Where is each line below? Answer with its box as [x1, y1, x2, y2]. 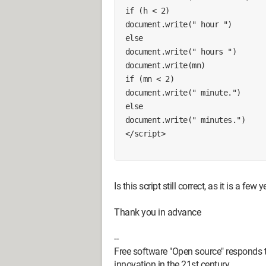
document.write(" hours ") [125, 46, 236, 56]
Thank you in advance [114, 207, 201, 218]
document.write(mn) [125, 60, 205, 70]
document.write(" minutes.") [125, 115, 245, 125]
